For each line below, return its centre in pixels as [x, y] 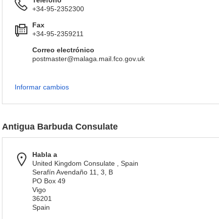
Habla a [45, 154]
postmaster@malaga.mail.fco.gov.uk [88, 59]
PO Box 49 [49, 181]
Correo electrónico [63, 50]
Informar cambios [42, 87]
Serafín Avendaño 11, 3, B [73, 172]
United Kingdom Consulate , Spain [85, 163]
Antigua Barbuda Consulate [60, 127]
